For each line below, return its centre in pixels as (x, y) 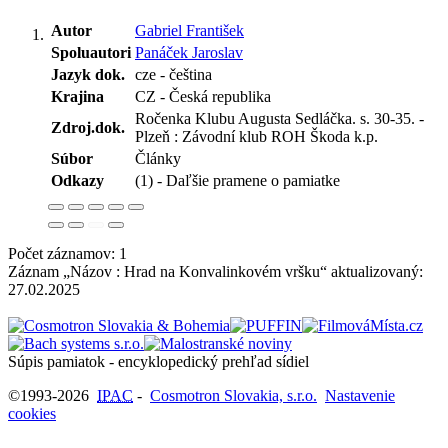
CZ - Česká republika (203, 96)
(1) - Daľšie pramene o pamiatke (237, 180)
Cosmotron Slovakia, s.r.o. (233, 395)
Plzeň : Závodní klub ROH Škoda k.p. (256, 136)
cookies (32, 413)
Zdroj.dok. (88, 127)
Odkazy (77, 180)
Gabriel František (189, 30)
